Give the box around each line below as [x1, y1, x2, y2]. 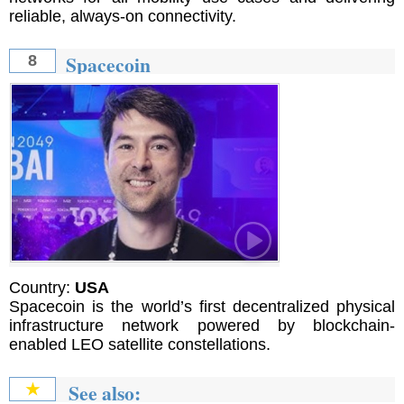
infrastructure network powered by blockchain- [9, 316, 395, 335]
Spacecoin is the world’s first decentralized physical [9, 297, 395, 316]
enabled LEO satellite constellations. [9, 335, 271, 353]
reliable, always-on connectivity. [9, 7, 236, 26]
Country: [9, 278, 75, 297]
